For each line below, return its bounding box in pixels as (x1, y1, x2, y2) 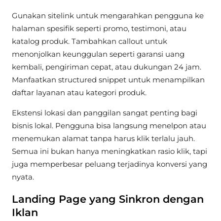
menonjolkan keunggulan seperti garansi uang (12, 49, 184, 59)
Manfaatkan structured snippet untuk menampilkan (12, 75, 205, 85)
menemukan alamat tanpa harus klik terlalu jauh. (12, 134, 195, 144)
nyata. (12, 172, 34, 182)
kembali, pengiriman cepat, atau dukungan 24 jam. (12, 62, 201, 72)
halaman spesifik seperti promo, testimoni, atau (12, 24, 186, 34)
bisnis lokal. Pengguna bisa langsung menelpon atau (12, 121, 206, 131)
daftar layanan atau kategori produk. (12, 88, 147, 98)
